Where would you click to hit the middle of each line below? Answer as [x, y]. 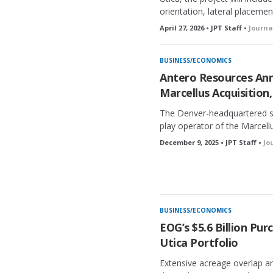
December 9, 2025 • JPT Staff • [211, 142]
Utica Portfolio [199, 243]
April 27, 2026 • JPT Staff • [204, 28]
